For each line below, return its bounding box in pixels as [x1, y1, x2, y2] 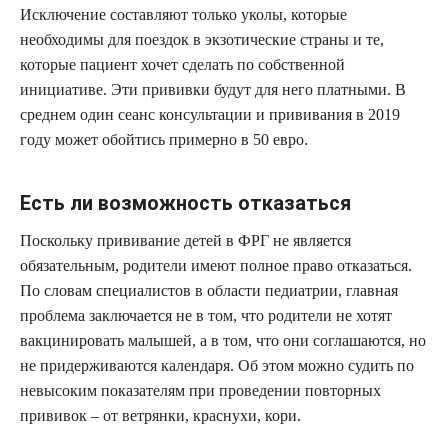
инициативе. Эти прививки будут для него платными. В [20, 80, 406, 98]
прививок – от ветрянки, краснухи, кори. [20, 406, 301, 424]
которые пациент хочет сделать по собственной [20, 55, 345, 73]
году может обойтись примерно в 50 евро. [20, 130, 308, 148]
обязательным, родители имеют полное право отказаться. [20, 256, 412, 274]
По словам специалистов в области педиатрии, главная [20, 281, 398, 299]
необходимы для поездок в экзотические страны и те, [20, 30, 384, 48]
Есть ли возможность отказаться [20, 190, 351, 215]
